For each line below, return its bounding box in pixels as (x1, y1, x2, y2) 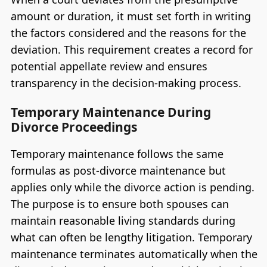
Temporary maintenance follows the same (10, 147, 223, 162)
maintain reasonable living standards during (10, 213, 235, 228)
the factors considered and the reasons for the (10, 25, 246, 40)
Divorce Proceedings (10, 119, 137, 136)
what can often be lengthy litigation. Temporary (10, 230, 252, 245)
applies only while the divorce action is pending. (10, 180, 254, 195)
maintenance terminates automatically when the (10, 247, 257, 262)
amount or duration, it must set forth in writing (10, 8, 251, 23)
